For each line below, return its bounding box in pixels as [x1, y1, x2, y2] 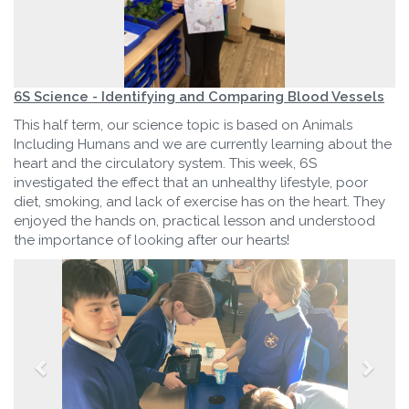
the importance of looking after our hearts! [14, 232, 289, 249]
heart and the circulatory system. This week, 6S [14, 155, 317, 173]
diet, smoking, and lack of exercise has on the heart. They [14, 194, 385, 211]
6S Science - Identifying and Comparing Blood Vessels [14, 89, 384, 106]
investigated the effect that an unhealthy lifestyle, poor [14, 174, 368, 192]
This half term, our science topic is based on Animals [14, 117, 352, 134]
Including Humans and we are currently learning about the [14, 136, 392, 153]
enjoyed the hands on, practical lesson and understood [14, 213, 375, 230]
